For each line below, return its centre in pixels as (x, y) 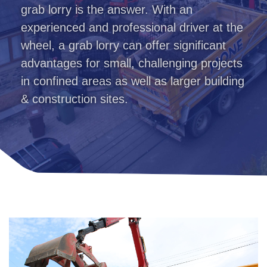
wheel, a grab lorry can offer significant (123, 45)
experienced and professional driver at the (132, 27)
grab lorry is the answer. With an (106, 9)
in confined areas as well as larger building (132, 81)
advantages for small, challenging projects (131, 63)
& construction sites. (74, 99)
